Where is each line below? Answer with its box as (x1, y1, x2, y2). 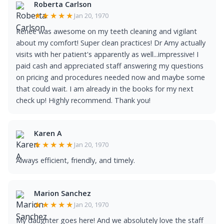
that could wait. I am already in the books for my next (16, 84, 193, 93)
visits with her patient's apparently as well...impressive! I (16, 49, 198, 59)
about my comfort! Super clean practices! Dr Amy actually (16, 38, 205, 47)
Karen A (34, 128, 62, 138)
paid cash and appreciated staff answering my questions (16, 61, 203, 70)
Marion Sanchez (34, 188, 91, 198)
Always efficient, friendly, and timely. (16, 155, 135, 165)
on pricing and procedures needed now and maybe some (16, 72, 205, 82)
